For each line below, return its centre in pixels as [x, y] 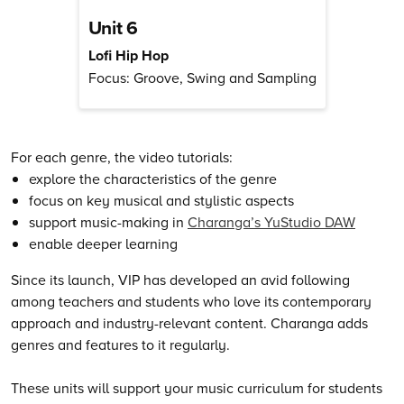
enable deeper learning [103, 244]
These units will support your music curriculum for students [197, 388]
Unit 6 [113, 27]
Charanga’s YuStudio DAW [271, 222]
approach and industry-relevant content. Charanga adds [189, 323]
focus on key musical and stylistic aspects [161, 201]
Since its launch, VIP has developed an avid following [180, 280]
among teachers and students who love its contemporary [191, 302]
